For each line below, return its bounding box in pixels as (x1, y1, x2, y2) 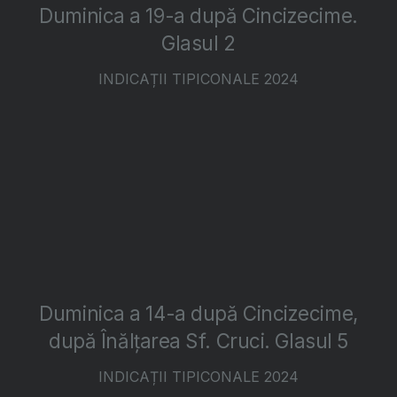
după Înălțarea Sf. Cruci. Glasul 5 (49, 329, 348, 354)
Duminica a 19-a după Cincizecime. (39, 4, 358, 28)
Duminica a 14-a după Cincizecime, (39, 301, 358, 326)
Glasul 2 (161, 31, 236, 56)
